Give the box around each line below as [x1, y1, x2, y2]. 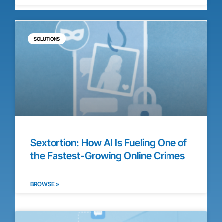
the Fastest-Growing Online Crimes [30, 149, 185, 162]
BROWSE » [30, 180, 59, 188]
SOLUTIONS [34, 35, 60, 42]
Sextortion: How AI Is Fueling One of [30, 136, 187, 149]
